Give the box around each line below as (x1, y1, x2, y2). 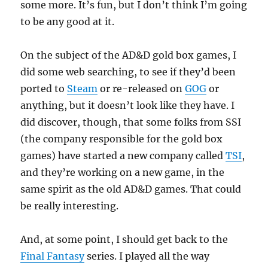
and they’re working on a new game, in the (20, 166, 225, 178)
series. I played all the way (84, 250, 210, 262)
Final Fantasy (20, 250, 85, 262)
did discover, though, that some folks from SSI (20, 116, 242, 128)
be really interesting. (20, 200, 119, 212)
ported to (20, 83, 68, 95)
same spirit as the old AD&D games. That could (20, 183, 242, 195)
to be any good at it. (20, 16, 115, 28)
